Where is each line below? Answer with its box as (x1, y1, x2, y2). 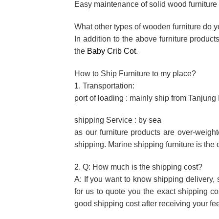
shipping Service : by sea (74, 116, 161, 125)
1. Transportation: (74, 81, 134, 90)
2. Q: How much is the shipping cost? (74, 163, 202, 172)
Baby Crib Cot (87, 46, 136, 55)
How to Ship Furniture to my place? (74, 69, 196, 78)
